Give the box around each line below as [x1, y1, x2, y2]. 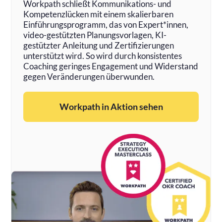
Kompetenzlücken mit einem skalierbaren [23, 8, 174, 19]
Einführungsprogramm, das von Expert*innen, [23, 19, 189, 30]
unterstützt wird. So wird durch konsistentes [23, 50, 182, 61]
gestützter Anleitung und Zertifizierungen [23, 40, 174, 51]
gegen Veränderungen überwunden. [23, 71, 155, 82]
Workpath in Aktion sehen [59, 101, 163, 112]
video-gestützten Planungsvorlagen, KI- [23, 29, 167, 40]
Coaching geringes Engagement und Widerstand [23, 60, 199, 71]
